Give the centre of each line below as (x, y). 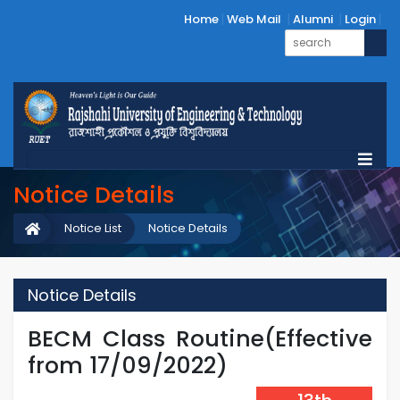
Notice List (93, 228)
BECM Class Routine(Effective (200, 338)
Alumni (313, 19)
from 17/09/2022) (128, 365)
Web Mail (254, 19)
